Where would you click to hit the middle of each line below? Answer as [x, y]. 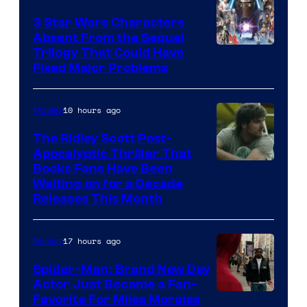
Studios [238, 272]
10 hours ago [92, 110]
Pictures [240, 35]
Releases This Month [98, 198]
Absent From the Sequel [109, 37]
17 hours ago [92, 241]
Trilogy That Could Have [108, 52]
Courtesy [243, 190]
